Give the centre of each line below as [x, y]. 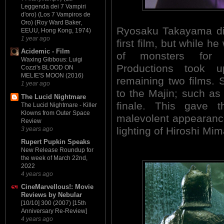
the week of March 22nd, [54, 158]
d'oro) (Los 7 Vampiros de [56, 15]
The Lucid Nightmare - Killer [59, 105]
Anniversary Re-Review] [54, 211]
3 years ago [37, 128]
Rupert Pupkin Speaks [55, 141]
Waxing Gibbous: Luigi [52, 60]
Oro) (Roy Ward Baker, [51, 23]
